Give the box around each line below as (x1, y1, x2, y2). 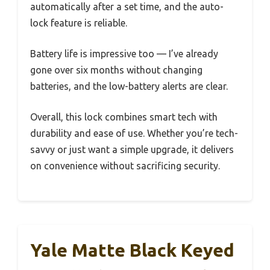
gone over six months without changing (30, 64, 202, 76)
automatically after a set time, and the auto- (30, 1, 224, 13)
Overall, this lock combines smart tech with (30, 111, 218, 123)
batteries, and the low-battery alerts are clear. (30, 81, 228, 92)
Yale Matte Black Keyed (30, 240, 234, 261)
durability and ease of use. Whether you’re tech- (30, 128, 238, 139)
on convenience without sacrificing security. (30, 160, 220, 172)
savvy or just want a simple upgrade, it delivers (30, 144, 234, 155)
